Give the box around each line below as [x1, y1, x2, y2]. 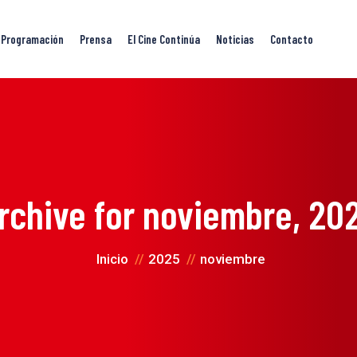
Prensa [80, 32, 112, 46]
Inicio [96, 251, 128, 267]
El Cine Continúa [127, 32, 200, 46]
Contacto [270, 32, 313, 46]
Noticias [216, 32, 254, 46]
